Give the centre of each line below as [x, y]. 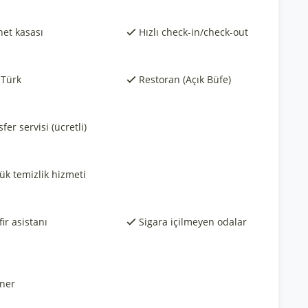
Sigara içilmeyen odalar [193, 222]
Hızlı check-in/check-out [194, 32]
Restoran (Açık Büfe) [185, 79]
